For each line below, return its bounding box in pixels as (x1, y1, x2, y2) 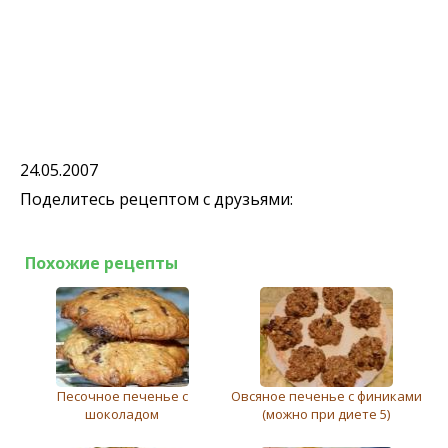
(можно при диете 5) (262, 405, 390, 423)
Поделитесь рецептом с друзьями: (20, 188, 293, 210)
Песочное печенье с (56, 387, 188, 405)
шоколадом (85, 405, 159, 423)
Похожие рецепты (25, 252, 178, 274)
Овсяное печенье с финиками (230, 387, 422, 405)
